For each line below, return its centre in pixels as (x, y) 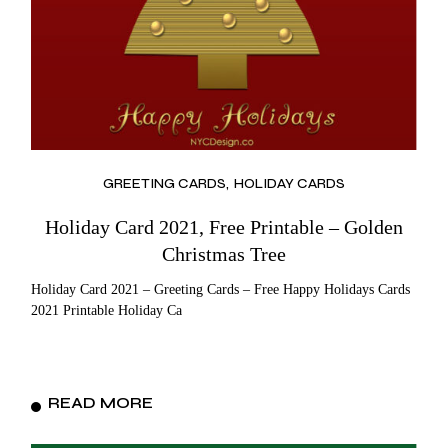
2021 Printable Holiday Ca (107, 310)
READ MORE (101, 402)
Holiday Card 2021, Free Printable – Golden (223, 226)
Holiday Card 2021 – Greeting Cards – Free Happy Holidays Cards (221, 289)
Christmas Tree (223, 253)
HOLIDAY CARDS (289, 183)
